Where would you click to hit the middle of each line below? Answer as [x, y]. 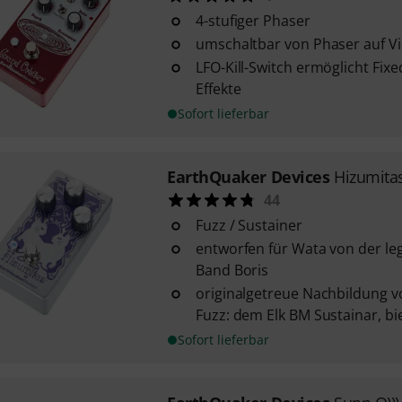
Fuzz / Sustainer [249, 225]
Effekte [218, 89]
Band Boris [232, 270]
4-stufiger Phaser [253, 21]
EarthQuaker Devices [248, 177]
